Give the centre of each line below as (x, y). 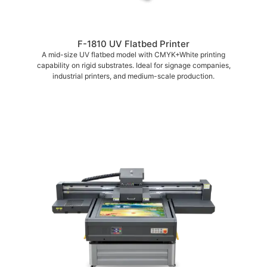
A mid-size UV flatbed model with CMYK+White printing (133, 54)
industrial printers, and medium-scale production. (133, 76)
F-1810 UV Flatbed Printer (133, 44)
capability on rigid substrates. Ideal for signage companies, (133, 65)
